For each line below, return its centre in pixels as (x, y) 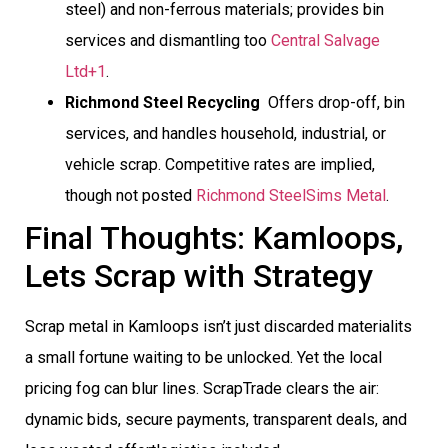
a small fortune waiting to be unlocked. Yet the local (203, 357)
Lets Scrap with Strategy (199, 275)
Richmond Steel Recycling (162, 102)
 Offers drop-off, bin (332, 102)
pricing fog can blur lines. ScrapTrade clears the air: (202, 388)
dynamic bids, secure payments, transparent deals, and (216, 419)
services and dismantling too (168, 40)
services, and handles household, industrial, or (225, 133)
